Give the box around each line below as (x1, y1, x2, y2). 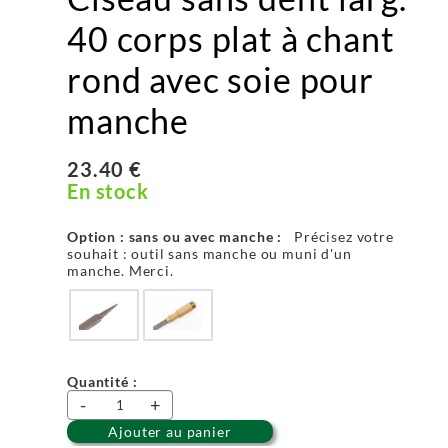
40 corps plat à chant (67, 17, 395, 59)
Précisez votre (294, 227, 394, 245)
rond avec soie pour (67, 58, 374, 100)
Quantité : (67, 372, 138, 390)
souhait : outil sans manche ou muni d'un (67, 244, 352, 262)
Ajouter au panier (108, 422, 232, 440)
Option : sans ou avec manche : (67, 227, 287, 245)
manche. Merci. (67, 261, 174, 279)
